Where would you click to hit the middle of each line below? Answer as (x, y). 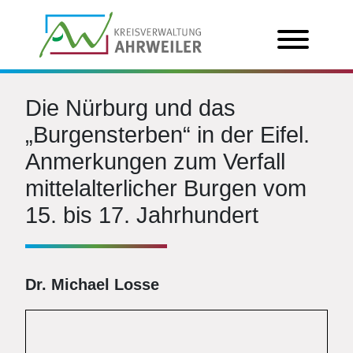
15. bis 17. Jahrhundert (142, 215)
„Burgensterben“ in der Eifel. (167, 135)
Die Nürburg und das (130, 108)
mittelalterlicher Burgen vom (166, 188)
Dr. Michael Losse (92, 284)
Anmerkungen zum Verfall (155, 162)
